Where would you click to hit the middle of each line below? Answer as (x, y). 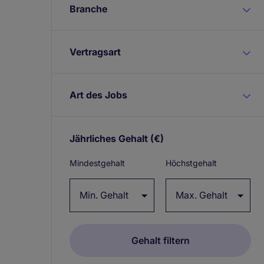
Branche (88, 9)
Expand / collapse (203, 138)
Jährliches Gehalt (109, 138)
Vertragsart (95, 52)
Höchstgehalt (191, 163)
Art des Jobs (98, 95)
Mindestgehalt (97, 163)
